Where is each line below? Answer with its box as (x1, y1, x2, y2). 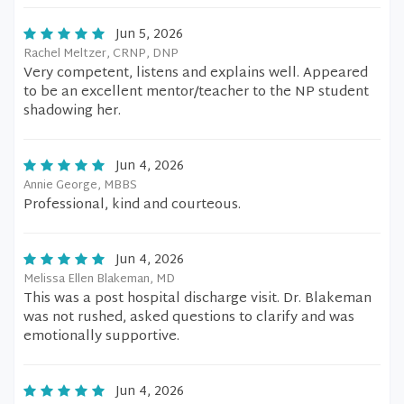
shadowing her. (23, 99, 121, 124)
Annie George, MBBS (23, 175, 137, 197)
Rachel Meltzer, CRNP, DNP (23, 43, 179, 65)
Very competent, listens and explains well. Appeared (23, 61, 368, 86)
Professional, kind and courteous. (23, 193, 241, 217)
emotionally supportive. (23, 325, 179, 349)
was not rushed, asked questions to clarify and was (23, 306, 354, 330)
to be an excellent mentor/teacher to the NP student (23, 80, 369, 105)
